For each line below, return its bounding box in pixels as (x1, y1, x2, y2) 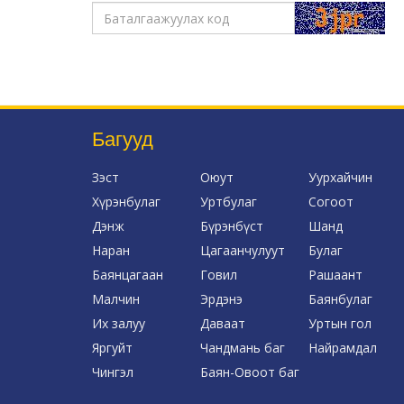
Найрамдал (308, 339, 377, 357)
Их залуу (92, 315, 145, 333)
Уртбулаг (199, 193, 257, 211)
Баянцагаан (92, 266, 163, 284)
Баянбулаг (308, 290, 372, 308)
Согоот (308, 193, 353, 211)
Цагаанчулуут (199, 242, 285, 260)
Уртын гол (308, 315, 372, 333)
